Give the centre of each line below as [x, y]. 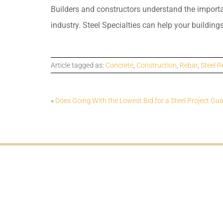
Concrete [119, 65]
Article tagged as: [78, 65]
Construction [157, 65]
